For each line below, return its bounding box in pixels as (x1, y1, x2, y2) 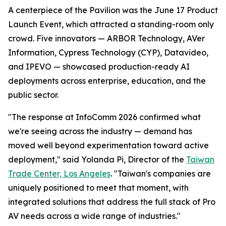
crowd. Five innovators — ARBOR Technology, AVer (8, 33, 205, 43)
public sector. (8, 89, 59, 100)
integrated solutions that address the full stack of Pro (8, 196, 215, 207)
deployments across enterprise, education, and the (8, 75, 206, 86)
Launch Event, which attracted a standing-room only (8, 19, 214, 29)
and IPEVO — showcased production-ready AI (8, 61, 190, 72)
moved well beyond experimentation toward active (8, 140, 209, 150)
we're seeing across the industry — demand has (8, 126, 192, 136)
